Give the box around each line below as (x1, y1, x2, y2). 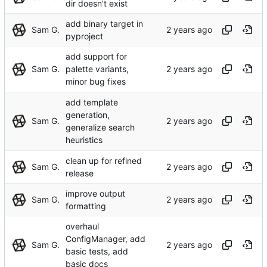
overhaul (66, 221, 99, 231)
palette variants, (66, 63, 129, 74)
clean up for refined (66, 155, 142, 166)
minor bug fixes (66, 76, 126, 87)
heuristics (66, 135, 103, 145)
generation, (66, 109, 110, 120)
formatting (66, 200, 106, 211)
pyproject (66, 30, 103, 41)
